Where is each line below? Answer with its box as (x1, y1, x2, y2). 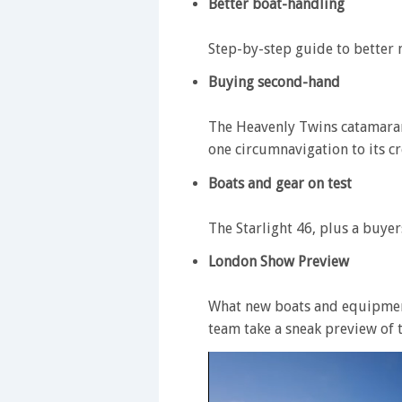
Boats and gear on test (208, 174, 352, 192)
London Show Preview (208, 253, 349, 270)
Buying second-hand (208, 74, 340, 91)
